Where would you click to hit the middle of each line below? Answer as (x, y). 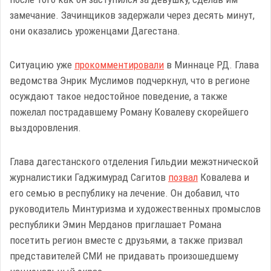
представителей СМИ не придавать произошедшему (124, 256)
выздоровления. (45, 128)
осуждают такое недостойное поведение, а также (119, 96)
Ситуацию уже (42, 65)
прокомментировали (119, 65)
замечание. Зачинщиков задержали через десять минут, (132, 15)
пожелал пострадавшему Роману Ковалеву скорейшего (129, 112)
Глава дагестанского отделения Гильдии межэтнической (134, 162)
